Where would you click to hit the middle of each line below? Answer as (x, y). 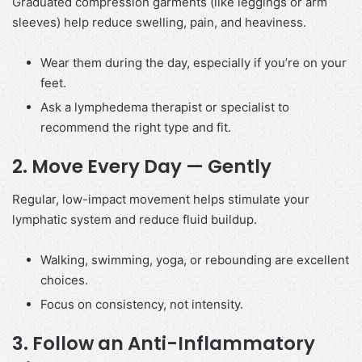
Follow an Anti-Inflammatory (174, 343)
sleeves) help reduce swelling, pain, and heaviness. (159, 23)
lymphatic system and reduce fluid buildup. (135, 219)
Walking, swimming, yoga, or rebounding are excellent (195, 259)
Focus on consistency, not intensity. (142, 304)
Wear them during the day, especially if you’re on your (194, 63)
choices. (64, 280)
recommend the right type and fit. (136, 128)
